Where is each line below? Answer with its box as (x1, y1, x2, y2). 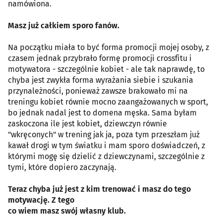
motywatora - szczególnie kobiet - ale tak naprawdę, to (8, 64, 205, 74)
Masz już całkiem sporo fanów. (8, 20, 119, 30)
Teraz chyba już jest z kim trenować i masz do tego (8, 184, 191, 194)
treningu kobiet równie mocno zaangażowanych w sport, (8, 97, 208, 107)
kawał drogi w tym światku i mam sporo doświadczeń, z (8, 140, 205, 150)
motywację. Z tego (8, 195, 74, 205)
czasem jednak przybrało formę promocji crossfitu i (8, 53, 192, 63)
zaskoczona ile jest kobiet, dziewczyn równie (8, 118, 167, 128)
